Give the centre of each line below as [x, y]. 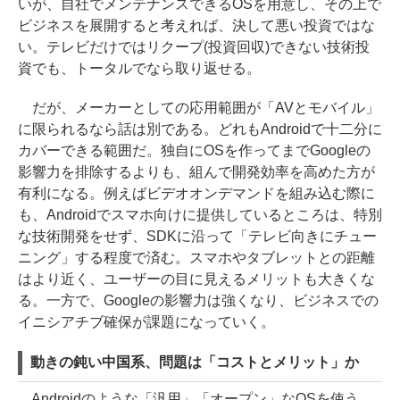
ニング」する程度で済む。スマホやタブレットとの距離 [196, 257]
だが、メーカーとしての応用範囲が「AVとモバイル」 [199, 107]
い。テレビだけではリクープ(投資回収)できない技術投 [194, 46]
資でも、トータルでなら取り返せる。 [139, 68]
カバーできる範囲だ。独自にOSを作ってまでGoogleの [194, 150]
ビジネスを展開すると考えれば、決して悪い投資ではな [196, 25]
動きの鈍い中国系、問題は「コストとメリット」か [195, 362]
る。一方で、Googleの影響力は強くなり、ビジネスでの [198, 300]
